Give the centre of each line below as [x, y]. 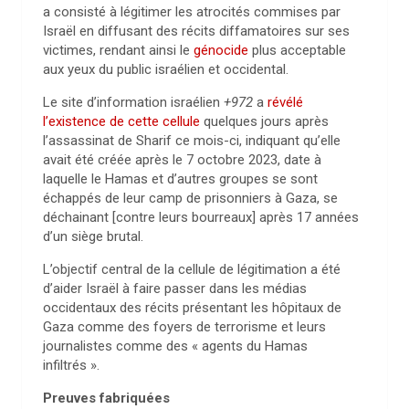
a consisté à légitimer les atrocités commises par [192, 12]
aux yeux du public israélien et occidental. [166, 69]
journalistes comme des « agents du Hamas [175, 346]
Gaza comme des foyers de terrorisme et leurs [184, 327]
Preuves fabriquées [106, 398]
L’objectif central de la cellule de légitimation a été [192, 269]
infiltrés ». [71, 365]
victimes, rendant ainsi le [118, 50]
